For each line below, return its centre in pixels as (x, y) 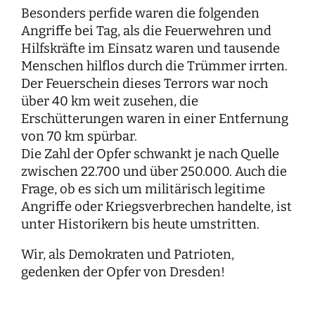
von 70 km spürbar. (79, 136)
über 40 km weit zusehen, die (110, 101)
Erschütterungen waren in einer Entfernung (155, 118)
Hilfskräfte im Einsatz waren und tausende (150, 48)
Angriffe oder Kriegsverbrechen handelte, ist (156, 206)
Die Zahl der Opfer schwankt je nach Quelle (150, 154)
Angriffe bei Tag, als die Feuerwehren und (146, 31)
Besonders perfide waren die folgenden (140, 13)
